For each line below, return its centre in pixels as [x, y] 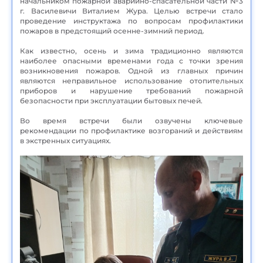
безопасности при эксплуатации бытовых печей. [111, 100]
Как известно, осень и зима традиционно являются [131, 50]
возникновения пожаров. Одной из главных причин [131, 70]
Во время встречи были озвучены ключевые [131, 120]
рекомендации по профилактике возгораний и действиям [131, 130]
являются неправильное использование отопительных [131, 80]
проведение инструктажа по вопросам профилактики [131, 21]
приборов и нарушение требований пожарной [131, 90]
